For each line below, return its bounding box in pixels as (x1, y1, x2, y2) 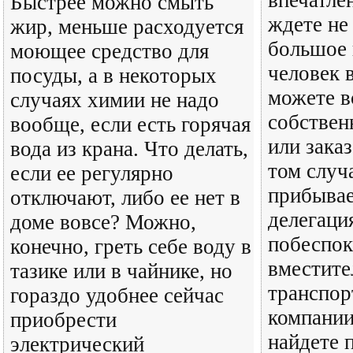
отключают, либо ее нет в (10, 186, 240, 210)
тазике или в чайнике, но (10, 259, 232, 283)
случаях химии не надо (10, 88, 219, 112)
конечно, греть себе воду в (10, 235, 251, 258)
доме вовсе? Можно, (10, 210, 196, 234)
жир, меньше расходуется (10, 15, 243, 39)
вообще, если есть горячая (10, 113, 251, 136)
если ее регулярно (10, 162, 173, 185)
